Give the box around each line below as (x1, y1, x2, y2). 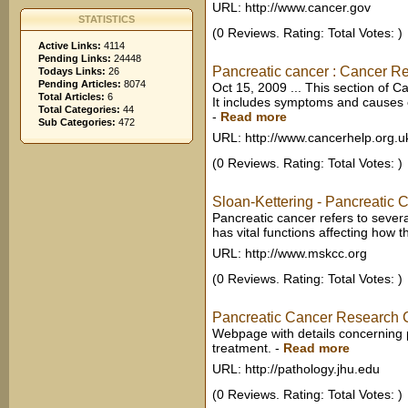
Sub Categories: (38, 117, 116, 127)
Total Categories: (38, 104, 120, 115)
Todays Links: (38, 66, 106, 76)
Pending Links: (38, 53, 111, 64)
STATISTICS (78, 14, 135, 25)
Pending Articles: (38, 78, 121, 89)
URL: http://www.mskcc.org (212, 246, 367, 260)
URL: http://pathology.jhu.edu (212, 362, 380, 376)
